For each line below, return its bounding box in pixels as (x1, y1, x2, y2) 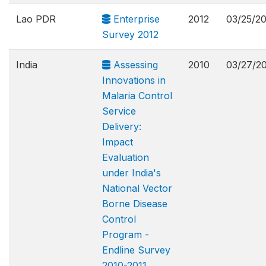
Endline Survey (102, 244, 170, 256)
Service (102, 105, 136, 117)
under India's (102, 167, 161, 179)
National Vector (102, 182, 172, 194)
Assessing (110, 59, 158, 71)
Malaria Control (102, 90, 172, 102)
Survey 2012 (102, 28, 159, 40)
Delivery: (102, 121, 141, 132)
